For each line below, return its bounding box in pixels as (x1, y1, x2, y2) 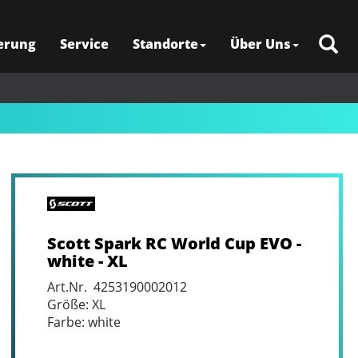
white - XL (46, 250, 128, 272)
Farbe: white (46, 313, 121, 331)
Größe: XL (46, 296, 105, 313)
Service (60, 35, 109, 53)
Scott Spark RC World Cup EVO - (46, 233, 301, 254)
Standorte (133, 35, 198, 53)
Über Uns (230, 35, 291, 53)
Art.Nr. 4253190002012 (46, 278, 187, 296)
